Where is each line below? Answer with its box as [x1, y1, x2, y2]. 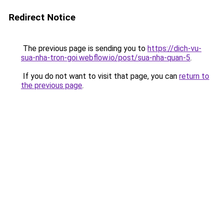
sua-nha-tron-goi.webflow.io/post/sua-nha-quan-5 [21, 53, 190, 62]
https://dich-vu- [147, 44, 201, 53]
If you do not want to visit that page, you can [21, 72, 179, 81]
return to [179, 72, 209, 81]
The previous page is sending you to [21, 44, 147, 53]
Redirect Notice [9, 12, 75, 23]
